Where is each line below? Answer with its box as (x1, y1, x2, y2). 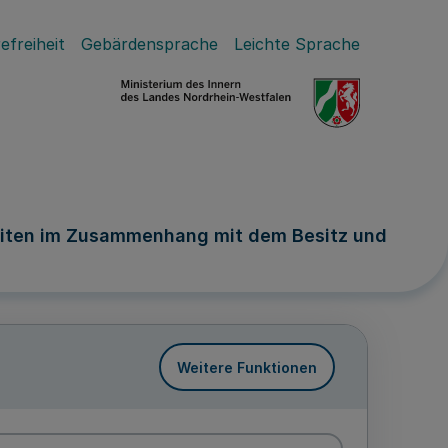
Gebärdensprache (81, 34, 218, 54)
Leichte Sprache (234, 34, 360, 54)
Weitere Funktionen (177, 358, 317, 376)
